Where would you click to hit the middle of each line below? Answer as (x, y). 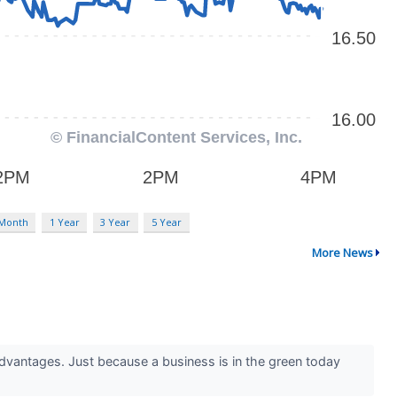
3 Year (116, 222)
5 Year (166, 222)
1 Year (64, 222)
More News (342, 252)
